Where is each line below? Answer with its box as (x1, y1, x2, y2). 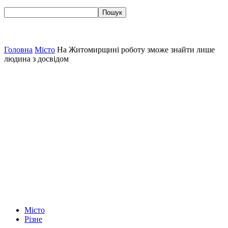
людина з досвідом (4, 54, 69, 63)
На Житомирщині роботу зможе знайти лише (57, 45, 215, 54)
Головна (4, 45, 33, 54)
